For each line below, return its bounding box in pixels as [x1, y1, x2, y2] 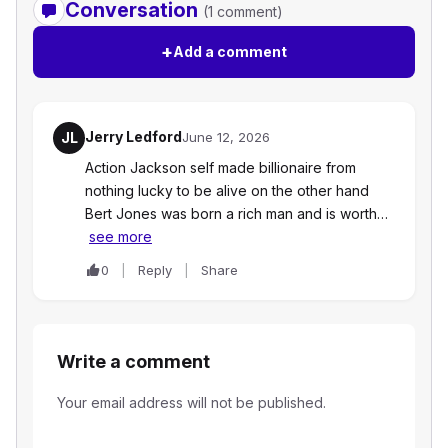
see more [89, 228, 152, 246]
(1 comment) [203, 3, 283, 21]
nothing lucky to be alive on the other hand [85, 182, 369, 200]
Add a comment [173, 43, 287, 61]
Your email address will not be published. [57, 394, 326, 412]
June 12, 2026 [182, 129, 270, 146]
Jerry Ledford [85, 128, 182, 146]
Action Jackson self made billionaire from [85, 159, 356, 177]
